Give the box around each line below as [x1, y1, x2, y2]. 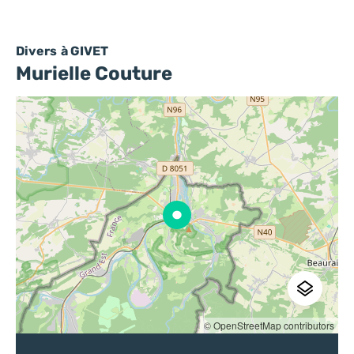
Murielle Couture [16, 62, 172, 85]
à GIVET [61, 43, 108, 59]
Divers [16, 43, 57, 59]
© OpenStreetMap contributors [204, 318, 334, 333]
